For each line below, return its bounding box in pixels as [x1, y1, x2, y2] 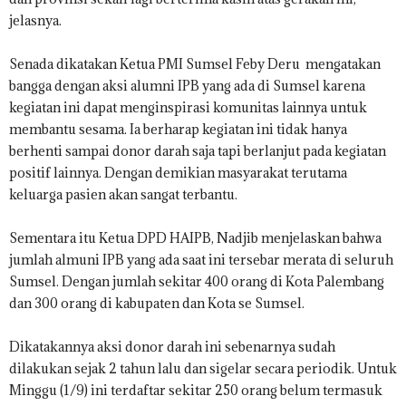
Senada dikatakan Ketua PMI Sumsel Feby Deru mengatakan [9, 55, 381, 73]
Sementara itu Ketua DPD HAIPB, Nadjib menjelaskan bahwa [9, 229, 382, 247]
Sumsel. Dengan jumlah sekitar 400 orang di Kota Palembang [9, 273, 384, 291]
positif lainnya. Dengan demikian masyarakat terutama [9, 164, 347, 182]
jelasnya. [9, 12, 62, 30]
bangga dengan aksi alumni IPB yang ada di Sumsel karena [9, 77, 365, 95]
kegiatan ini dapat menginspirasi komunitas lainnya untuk [9, 99, 367, 117]
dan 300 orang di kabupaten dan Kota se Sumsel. [9, 295, 304, 313]
